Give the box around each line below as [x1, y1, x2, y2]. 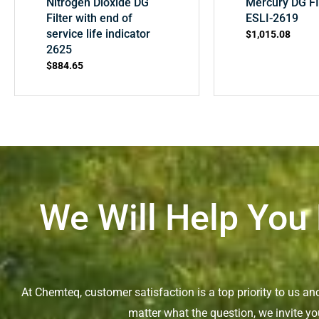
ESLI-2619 [246, 11, 299, 26]
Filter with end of [46, 11, 133, 26]
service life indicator [46, 27, 151, 41]
